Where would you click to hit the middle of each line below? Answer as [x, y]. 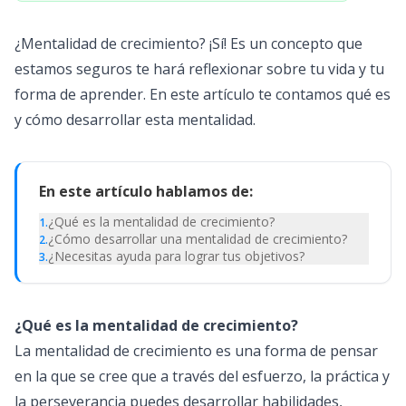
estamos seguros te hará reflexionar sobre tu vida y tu [199, 69]
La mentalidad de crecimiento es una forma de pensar [196, 351]
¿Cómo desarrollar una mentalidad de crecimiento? [198, 239]
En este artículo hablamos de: [146, 191]
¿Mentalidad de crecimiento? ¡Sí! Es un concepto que [188, 43]
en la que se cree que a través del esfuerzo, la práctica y [202, 376]
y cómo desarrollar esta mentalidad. [137, 120]
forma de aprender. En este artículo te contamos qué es [203, 94]
